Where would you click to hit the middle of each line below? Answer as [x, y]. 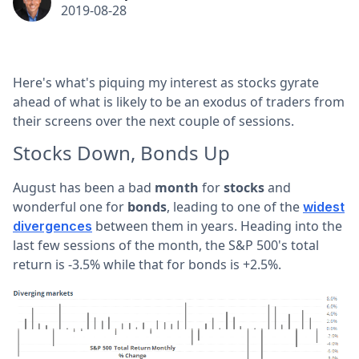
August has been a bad [84, 188]
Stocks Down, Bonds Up [121, 153]
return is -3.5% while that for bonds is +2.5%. [147, 264]
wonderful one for [70, 207]
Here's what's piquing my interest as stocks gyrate [166, 83]
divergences [52, 226]
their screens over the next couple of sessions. [153, 121]
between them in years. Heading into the [217, 226]
